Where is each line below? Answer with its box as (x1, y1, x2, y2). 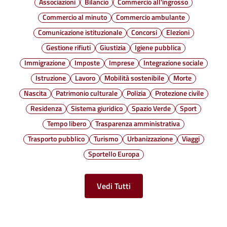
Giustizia (100, 42, 126, 53)
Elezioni (166, 27, 190, 37)
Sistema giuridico (71, 103, 123, 113)
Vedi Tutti (96, 180, 131, 192)
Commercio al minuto (42, 12, 107, 22)
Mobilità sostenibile (104, 72, 164, 83)
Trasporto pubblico (27, 133, 85, 144)
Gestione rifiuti (46, 42, 91, 53)
